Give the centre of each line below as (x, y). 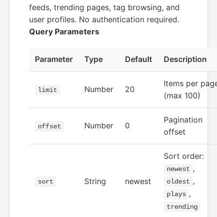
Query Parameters (64, 31)
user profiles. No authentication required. (104, 19)
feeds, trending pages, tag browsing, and (104, 7)
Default (139, 59)
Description (185, 59)
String (95, 181)
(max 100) (182, 95)
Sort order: (184, 156)
